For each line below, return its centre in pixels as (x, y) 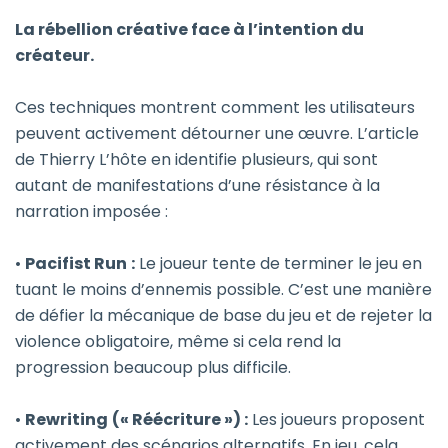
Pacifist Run (76, 264)
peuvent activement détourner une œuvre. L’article (217, 134)
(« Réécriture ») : (180, 420)
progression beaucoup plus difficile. (153, 368)
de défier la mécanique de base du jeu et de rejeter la (223, 316)
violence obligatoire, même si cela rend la (178, 342)
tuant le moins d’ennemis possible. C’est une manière (223, 290)
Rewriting (66, 420)
